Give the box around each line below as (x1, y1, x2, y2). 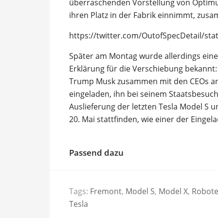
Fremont (90, 185, 122, 197)
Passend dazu (69, 147, 124, 158)
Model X (159, 185, 188, 197)
